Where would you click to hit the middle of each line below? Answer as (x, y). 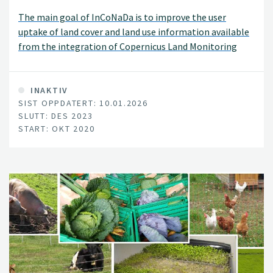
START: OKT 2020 (57, 128)
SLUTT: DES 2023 (56, 115)
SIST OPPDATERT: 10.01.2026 (83, 103)
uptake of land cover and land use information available (134, 32)
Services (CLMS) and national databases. (101, 61)
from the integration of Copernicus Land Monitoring (128, 47)
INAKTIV (48, 90)
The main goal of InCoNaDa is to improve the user (122, 17)
